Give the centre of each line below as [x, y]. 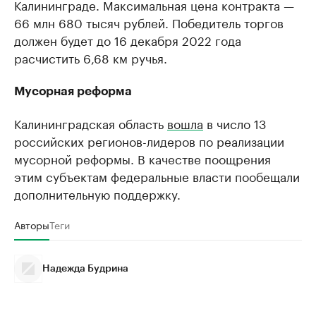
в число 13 [235, 123]
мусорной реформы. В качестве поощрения [142, 158]
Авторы [32, 224]
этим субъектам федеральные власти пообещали [157, 176]
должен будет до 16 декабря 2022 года [128, 39]
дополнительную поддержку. [97, 193]
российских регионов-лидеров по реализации [149, 140]
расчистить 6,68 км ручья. [91, 57]
